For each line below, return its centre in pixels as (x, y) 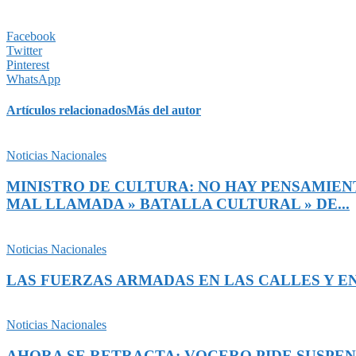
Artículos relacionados (66, 110)
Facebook (31, 36)
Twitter (24, 50)
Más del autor (164, 110)
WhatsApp (33, 79)
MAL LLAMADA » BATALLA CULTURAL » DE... (178, 204)
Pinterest (28, 64)
